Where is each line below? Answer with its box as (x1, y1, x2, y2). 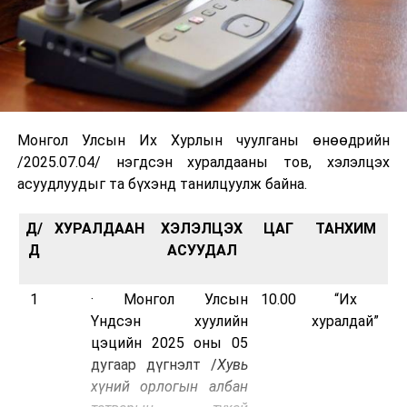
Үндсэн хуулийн (91, 313, 248, 331)
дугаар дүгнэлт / (91, 356, 217, 374)
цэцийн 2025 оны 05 (91, 334, 248, 352)
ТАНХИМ (314, 220, 376, 238)
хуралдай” (312, 313, 380, 331)
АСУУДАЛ (166, 242, 237, 260)
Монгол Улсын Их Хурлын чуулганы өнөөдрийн (16, 132, 391, 150)
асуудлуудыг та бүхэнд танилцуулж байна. (16, 175, 307, 194)
